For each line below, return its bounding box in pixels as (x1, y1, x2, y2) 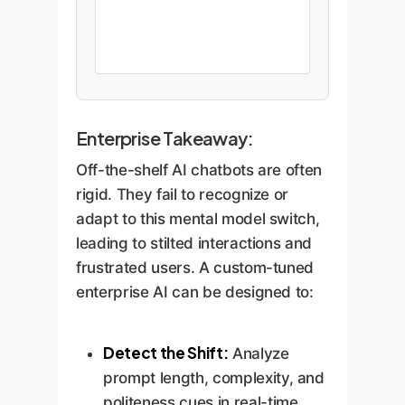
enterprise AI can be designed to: (76, 282, 314, 301)
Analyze (228, 344, 289, 363)
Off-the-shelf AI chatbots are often (76, 160, 323, 179)
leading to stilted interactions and (76, 233, 313, 252)
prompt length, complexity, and (103, 369, 325, 387)
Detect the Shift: (103, 343, 229, 363)
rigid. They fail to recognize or (76, 184, 289, 203)
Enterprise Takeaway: (76, 126, 253, 149)
